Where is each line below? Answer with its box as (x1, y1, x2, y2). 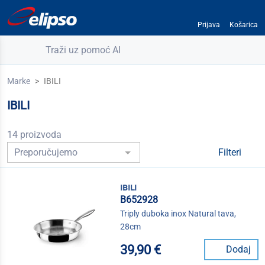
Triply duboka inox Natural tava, (120, 209, 237, 219)
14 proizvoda (7, 129, 62, 140)
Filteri (218, 147, 244, 159)
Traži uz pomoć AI (46, 44, 121, 56)
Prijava (197, 21, 220, 29)
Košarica (229, 21, 258, 29)
